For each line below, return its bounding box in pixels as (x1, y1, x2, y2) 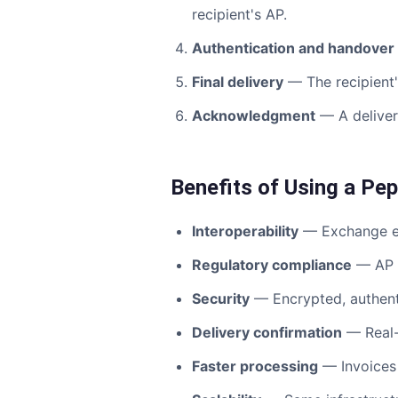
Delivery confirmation (192, 323, 342, 341)
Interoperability (192, 222, 298, 240)
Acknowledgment (192, 107, 315, 124)
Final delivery (192, 73, 283, 91)
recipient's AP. (192, 5, 287, 23)
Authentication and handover (192, 39, 394, 57)
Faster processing (192, 357, 318, 375)
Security (192, 290, 250, 307)
